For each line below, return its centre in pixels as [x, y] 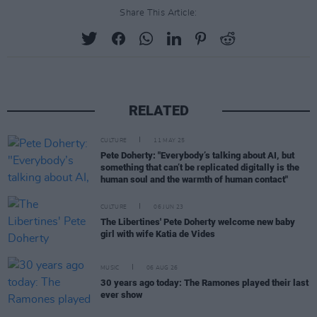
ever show [121, 295]
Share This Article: [158, 13]
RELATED [158, 111]
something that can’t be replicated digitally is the [200, 167]
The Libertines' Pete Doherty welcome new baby [198, 222]
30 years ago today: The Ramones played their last [204, 283]
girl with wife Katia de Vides [158, 234]
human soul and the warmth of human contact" [194, 179]
